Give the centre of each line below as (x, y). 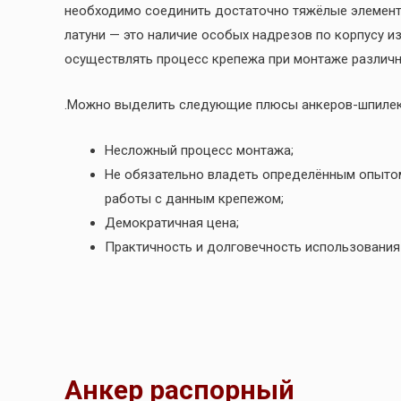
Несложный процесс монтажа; (199, 151)
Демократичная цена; (172, 223)
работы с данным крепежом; (194, 199)
